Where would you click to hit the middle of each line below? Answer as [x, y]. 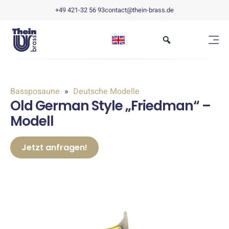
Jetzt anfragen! [54, 147]
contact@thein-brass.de [139, 10]
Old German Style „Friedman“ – [110, 106]
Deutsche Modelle [105, 91]
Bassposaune [36, 91]
